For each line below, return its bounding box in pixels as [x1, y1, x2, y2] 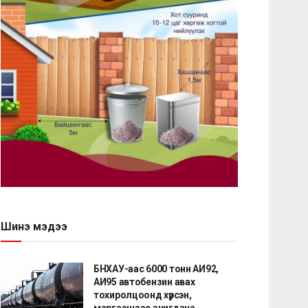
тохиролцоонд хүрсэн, [93, 289, 192, 300]
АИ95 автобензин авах [93, 276, 195, 287]
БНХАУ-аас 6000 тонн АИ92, [93, 263, 219, 274]
